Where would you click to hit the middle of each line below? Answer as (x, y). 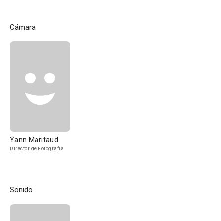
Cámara (23, 27)
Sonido (21, 190)
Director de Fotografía (37, 149)
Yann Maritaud (34, 140)
